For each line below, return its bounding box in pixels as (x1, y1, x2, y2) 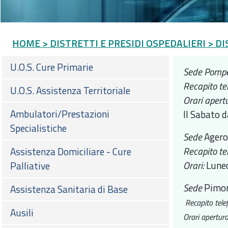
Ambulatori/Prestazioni (10, 106, 109, 122)
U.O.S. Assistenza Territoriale (10, 83, 130, 98)
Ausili (10, 205, 34, 220)
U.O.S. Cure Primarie (10, 60, 93, 75)
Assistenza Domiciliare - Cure (10, 144, 131, 159)
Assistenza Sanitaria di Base (10, 182, 128, 197)
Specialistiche (10, 121, 67, 136)
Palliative (10, 158, 50, 174)
